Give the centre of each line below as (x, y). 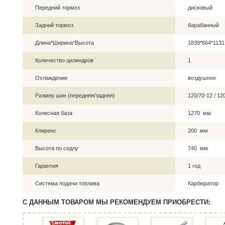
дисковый (200, 8)
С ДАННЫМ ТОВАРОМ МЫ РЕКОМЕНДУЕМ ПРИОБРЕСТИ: (117, 202)
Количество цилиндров (64, 60)
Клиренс (46, 131)
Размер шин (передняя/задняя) (75, 95)
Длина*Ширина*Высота (65, 43)
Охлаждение (51, 78)
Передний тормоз (58, 8)
